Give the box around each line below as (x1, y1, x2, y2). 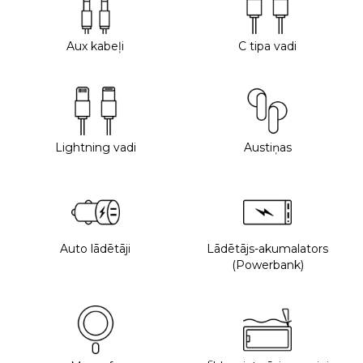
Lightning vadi (54, 139, 136, 155)
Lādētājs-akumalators (207, 241, 329, 256)
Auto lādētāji (60, 241, 131, 256)
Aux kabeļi (66, 38, 125, 53)
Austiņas (243, 139, 292, 155)
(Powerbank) (231, 257, 304, 272)
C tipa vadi (238, 38, 297, 53)
